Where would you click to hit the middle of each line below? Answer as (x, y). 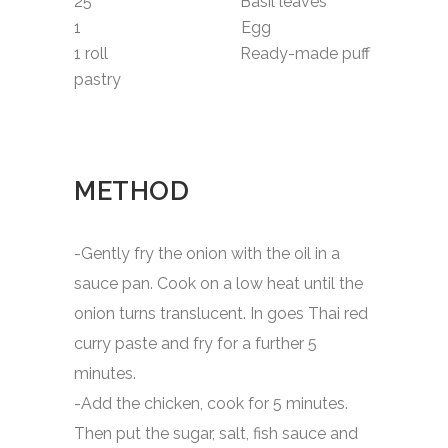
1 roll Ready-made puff (222, 53)
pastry (97, 79)
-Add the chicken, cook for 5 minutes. (211, 403)
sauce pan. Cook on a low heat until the (218, 283)
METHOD (131, 190)
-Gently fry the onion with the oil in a (207, 253)
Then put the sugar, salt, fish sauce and (216, 433)
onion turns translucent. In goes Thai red (221, 313)
